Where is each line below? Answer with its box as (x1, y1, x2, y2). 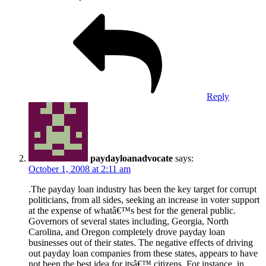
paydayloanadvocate (90, 153, 173, 163)
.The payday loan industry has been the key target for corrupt (28, 183, 256, 194)
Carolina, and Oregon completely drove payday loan (28, 226, 225, 237)
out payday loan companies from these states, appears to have (28, 248, 258, 258)
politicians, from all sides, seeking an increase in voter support (28, 194, 259, 205)
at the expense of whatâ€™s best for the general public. (28, 205, 236, 216)
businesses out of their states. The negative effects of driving (28, 237, 253, 248)
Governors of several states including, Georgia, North (28, 216, 229, 226)
